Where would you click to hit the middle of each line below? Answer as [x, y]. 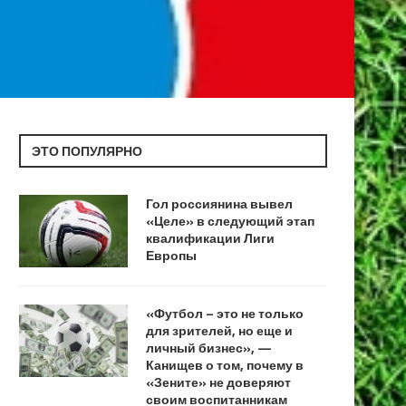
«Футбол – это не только [225, 313]
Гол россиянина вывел [219, 203]
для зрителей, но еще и [219, 330]
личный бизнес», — [209, 347]
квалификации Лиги [210, 237]
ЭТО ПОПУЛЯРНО [87, 150]
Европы [171, 255]
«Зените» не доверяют [218, 382]
